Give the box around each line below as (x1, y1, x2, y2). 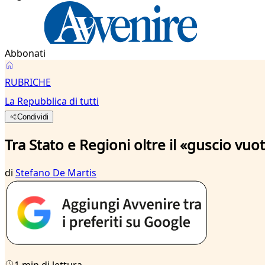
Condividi (17, 112, 49, 121)
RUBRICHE (5, 76, 51, 89)
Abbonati (5, 47, 46, 60)
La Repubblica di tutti (5, 95, 99, 108)
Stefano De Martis (15, 166, 96, 179)
